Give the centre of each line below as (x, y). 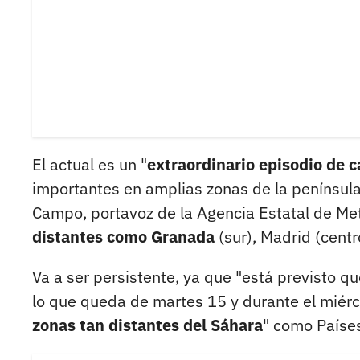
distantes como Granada (123, 237)
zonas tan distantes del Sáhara (147, 325)
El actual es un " (90, 165)
